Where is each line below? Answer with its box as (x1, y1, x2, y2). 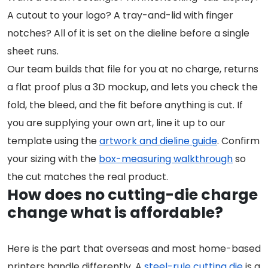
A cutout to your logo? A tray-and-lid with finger (7, 8, 233, 23)
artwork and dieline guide (99, 134, 217, 148)
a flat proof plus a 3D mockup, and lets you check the (7, 80, 258, 95)
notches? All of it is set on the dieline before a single (7, 26, 249, 41)
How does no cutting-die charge (7, 184, 258, 206)
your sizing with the (7, 152, 99, 166)
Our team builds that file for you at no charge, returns (7, 62, 258, 77)
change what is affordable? (7, 202, 223, 224)
